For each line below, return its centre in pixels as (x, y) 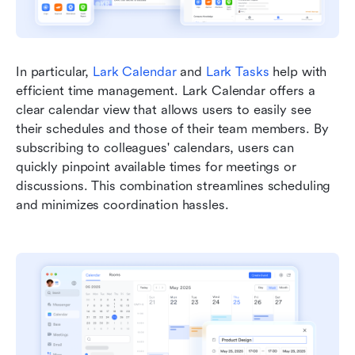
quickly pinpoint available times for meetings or (156, 167)
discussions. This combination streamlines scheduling (174, 186)
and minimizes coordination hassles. (124, 205)
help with (298, 72)
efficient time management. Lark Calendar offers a (166, 91)
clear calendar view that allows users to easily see (164, 110)
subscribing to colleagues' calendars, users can (155, 148)
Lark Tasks (237, 72)
